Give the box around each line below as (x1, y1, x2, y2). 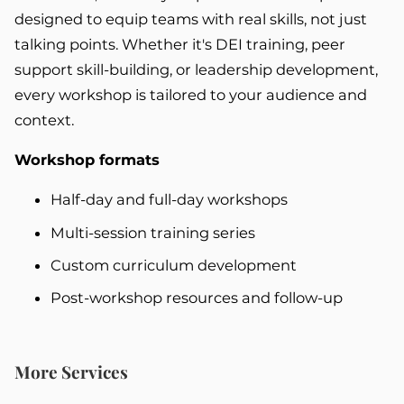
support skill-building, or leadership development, (14, 60, 378, 78)
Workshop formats (14, 150, 160, 169)
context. (14, 110, 74, 129)
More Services (14, 360, 128, 384)
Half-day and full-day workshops (50, 190, 288, 209)
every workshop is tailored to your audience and (14, 85, 367, 104)
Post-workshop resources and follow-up (50, 288, 343, 307)
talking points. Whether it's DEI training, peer (14, 34, 345, 53)
